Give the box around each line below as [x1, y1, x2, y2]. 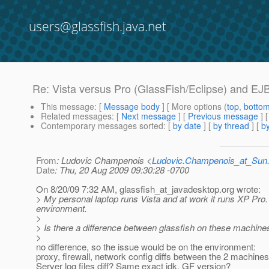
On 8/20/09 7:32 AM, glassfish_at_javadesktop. [36, 183, 222, 196]
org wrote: [222, 183, 261, 196]
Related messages [41, 110, 112, 122]
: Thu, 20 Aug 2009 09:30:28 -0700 [55, 163, 189, 177]
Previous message [188, 110, 258, 122]
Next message [121, 110, 176, 122]
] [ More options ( [160, 100, 227, 113]
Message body [104, 100, 160, 113]
